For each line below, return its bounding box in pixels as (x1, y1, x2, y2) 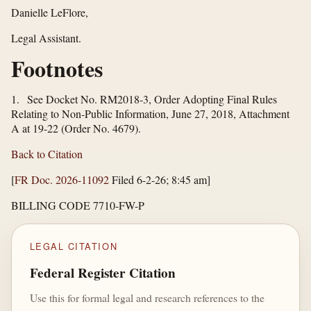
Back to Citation (11, 146, 83, 161)
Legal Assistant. (11, 30, 81, 45)
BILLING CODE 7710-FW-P (11, 197, 144, 212)
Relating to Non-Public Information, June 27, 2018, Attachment (11, 106, 289, 121)
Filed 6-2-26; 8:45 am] (109, 171, 210, 187)
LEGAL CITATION (29, 239, 118, 253)
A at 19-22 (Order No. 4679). (11, 120, 141, 135)
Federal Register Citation (29, 263, 176, 283)
